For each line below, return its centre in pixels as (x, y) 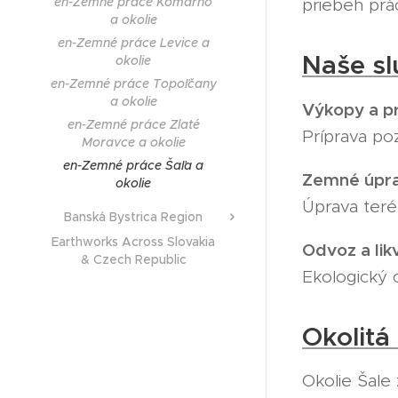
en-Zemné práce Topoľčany (133, 84)
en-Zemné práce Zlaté (133, 124)
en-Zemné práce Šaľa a (133, 165)
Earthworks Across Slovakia (133, 242)
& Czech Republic (133, 259)
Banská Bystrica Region (133, 217)
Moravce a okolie (133, 142)
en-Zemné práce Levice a (133, 43)
